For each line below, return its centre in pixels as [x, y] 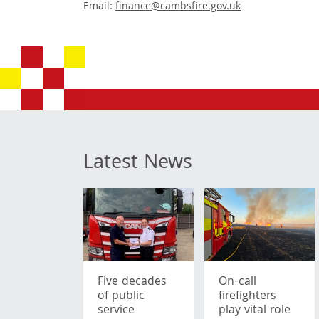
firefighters [247, 296]
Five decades [132, 282]
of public [121, 296]
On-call [237, 282]
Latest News [138, 164]
